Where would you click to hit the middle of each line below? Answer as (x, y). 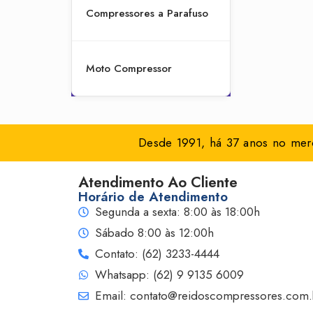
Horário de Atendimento (153, 197)
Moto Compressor (129, 68)
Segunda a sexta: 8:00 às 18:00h (177, 212)
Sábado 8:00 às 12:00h (154, 233)
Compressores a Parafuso (147, 13)
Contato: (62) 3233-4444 (157, 254)
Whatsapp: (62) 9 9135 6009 (169, 275)
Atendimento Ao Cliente (158, 182)
